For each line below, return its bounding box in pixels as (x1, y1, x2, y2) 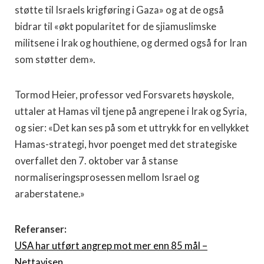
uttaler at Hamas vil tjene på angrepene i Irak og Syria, (15, 105, 247, 117)
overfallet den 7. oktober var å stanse (15, 155, 178, 167)
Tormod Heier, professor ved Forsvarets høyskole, (15, 89, 234, 101)
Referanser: (15, 223, 67, 235)
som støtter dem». (15, 54, 95, 65)
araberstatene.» (15, 188, 85, 200)
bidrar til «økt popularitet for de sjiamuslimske (15, 21, 216, 32)
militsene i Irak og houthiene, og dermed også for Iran (15, 37, 247, 49)
